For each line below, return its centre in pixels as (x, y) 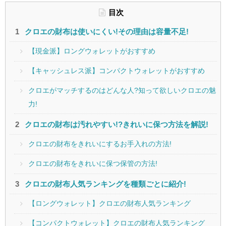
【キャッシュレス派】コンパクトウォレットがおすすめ (116, 71)
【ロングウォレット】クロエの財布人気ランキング (109, 204)
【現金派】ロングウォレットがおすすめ (92, 51)
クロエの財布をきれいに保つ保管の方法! (93, 164)
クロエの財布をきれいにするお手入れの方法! (100, 144)
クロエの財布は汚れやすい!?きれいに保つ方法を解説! (116, 124)
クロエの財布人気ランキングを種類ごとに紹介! (105, 184)
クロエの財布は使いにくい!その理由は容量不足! (106, 31)
